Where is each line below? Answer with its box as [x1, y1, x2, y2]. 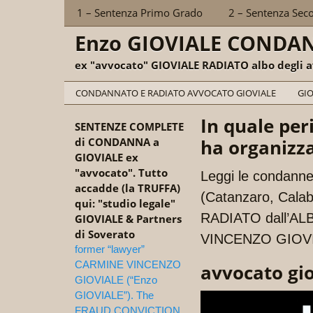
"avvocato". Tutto [75, 166, 168, 180]
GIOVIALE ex [75, 150, 138, 164]
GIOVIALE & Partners [75, 212, 182, 226]
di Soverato [75, 227, 135, 241]
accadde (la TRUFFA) [75, 181, 180, 195]
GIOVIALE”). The [75, 289, 154, 301]
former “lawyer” [75, 243, 145, 255]
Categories [64, 80, 123, 96]
